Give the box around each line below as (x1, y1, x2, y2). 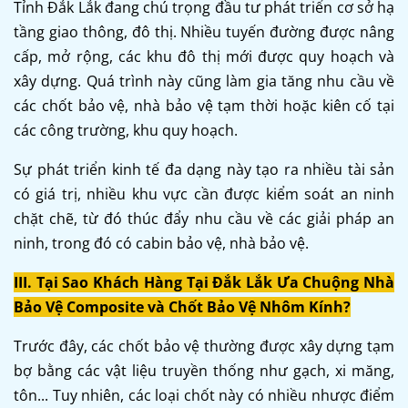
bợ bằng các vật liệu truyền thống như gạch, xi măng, (14, 360, 394, 381)
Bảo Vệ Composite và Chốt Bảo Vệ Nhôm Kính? (14, 296, 351, 317)
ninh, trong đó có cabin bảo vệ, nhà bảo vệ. (14, 232, 309, 253)
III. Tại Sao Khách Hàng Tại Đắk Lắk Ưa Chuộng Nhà (14, 271, 394, 292)
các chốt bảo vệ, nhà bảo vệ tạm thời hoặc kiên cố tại (14, 95, 394, 116)
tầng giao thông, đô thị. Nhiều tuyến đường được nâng (14, 21, 394, 42)
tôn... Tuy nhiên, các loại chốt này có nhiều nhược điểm (14, 384, 394, 405)
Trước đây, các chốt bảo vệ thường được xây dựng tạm (14, 335, 394, 356)
